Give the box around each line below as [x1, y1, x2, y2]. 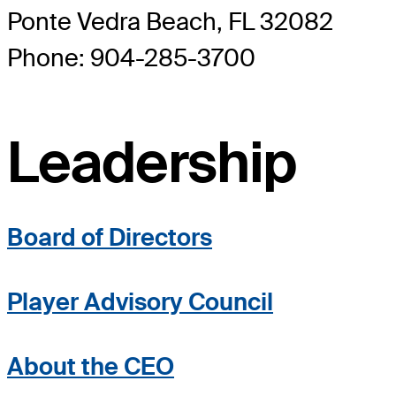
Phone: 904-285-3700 [7, 42, 255, 74]
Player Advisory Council [7, 286, 273, 317]
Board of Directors [7, 221, 212, 253]
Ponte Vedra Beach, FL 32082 [7, 6, 333, 38]
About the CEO [7, 350, 174, 382]
